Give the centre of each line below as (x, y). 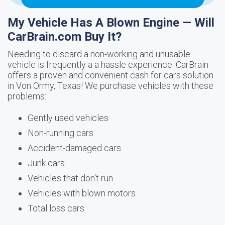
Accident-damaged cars (74, 148)
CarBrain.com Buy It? (65, 37)
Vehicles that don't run (70, 178)
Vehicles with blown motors (82, 193)
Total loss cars (56, 208)
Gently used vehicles (68, 118)
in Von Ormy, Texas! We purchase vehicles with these (110, 86)
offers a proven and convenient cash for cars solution (110, 75)
